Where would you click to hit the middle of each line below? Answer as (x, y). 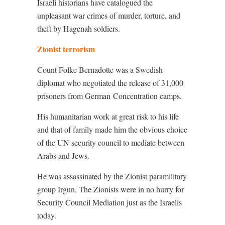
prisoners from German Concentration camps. (109, 96)
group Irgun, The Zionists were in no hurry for (110, 189)
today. (47, 215)
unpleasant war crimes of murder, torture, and (109, 15)
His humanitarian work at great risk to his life (108, 116)
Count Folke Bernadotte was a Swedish (100, 70)
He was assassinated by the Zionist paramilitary (112, 176)
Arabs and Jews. (63, 155)
